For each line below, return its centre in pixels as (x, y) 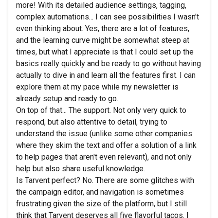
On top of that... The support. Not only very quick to (101, 110)
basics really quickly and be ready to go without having (109, 63)
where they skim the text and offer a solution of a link (106, 145)
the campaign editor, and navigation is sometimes (100, 192)
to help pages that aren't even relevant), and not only (104, 157)
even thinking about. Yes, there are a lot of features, (103, 28)
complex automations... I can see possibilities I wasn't (108, 17)
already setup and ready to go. (67, 98)
